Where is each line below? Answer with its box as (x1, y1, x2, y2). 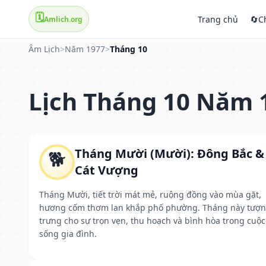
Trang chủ (198, 13, 238, 25)
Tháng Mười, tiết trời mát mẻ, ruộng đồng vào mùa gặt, (39, 188, 261, 200)
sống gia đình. (39, 227, 97, 239)
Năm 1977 (65, 43, 105, 55)
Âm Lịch (28, 43, 60, 55)
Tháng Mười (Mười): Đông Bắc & (75, 145, 264, 161)
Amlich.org (44, 14, 83, 24)
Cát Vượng (75, 161, 138, 178)
